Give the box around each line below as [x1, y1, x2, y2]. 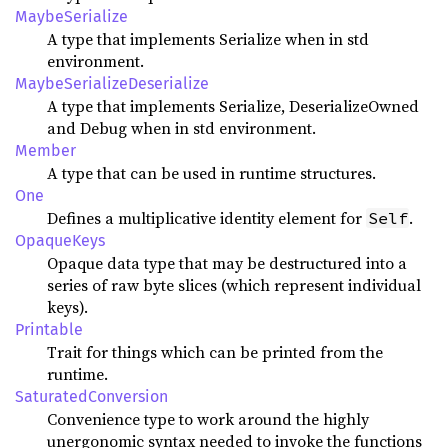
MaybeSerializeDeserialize [15, 74, 209, 93]
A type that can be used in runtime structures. [47, 162, 376, 184]
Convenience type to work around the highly [47, 408, 369, 430]
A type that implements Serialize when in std [47, 28, 369, 50]
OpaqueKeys [15, 231, 105, 250]
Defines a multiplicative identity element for [47, 207, 366, 229]
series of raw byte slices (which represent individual [47, 274, 421, 296]
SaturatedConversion [15, 387, 168, 406]
